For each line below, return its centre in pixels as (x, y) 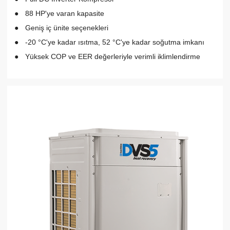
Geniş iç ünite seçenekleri (67, 28)
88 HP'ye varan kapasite (65, 14)
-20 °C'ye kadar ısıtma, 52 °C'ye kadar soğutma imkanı (115, 42)
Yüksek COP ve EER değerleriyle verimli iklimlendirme (113, 57)
